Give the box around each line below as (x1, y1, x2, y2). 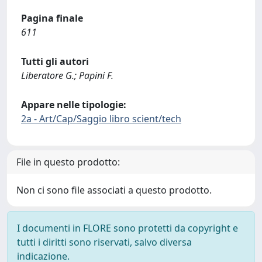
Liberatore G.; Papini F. (21, 69, 113, 82)
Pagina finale (21, 12, 83, 25)
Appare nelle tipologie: (21, 98, 126, 111)
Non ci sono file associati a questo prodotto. (16, 184, 212, 196)
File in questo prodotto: (16, 156, 120, 168)
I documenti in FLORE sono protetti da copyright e (17, 222, 238, 235)
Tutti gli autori (21, 55, 89, 68)
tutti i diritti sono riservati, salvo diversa (17, 236, 192, 249)
